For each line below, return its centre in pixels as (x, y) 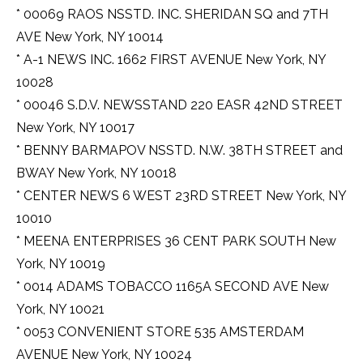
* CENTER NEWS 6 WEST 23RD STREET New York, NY (181, 196)
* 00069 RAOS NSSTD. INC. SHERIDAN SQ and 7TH (172, 15)
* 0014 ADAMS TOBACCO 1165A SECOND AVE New (173, 287)
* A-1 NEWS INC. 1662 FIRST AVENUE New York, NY (171, 60)
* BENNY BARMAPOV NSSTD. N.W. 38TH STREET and (179, 151)
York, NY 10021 (60, 310)
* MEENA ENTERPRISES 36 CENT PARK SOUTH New (176, 241)
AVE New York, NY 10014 (90, 37)
